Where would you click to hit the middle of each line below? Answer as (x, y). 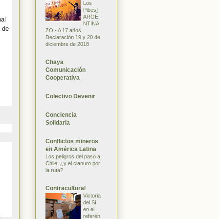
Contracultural (66, 188)
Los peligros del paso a (73, 156)
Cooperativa (63, 77)
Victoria (92, 195)
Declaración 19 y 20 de (73, 37)
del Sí (90, 202)
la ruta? (54, 170)
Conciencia (61, 115)
